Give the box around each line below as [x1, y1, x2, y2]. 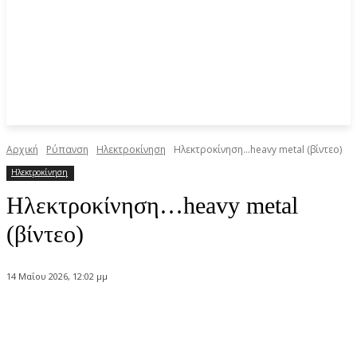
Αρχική [6, 143, 38, 156]
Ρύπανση [46, 143, 88, 156]
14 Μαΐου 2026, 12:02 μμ [6, 270, 108, 283]
